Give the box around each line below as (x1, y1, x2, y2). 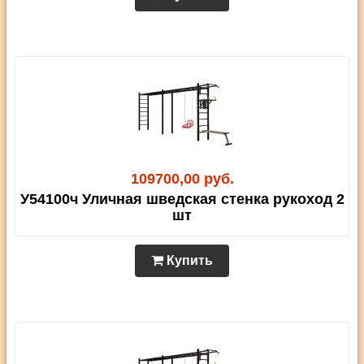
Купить (163, 253, 213, 268)
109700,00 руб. (130, 171, 234, 188)
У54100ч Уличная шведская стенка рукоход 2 (19, 191, 344, 208)
